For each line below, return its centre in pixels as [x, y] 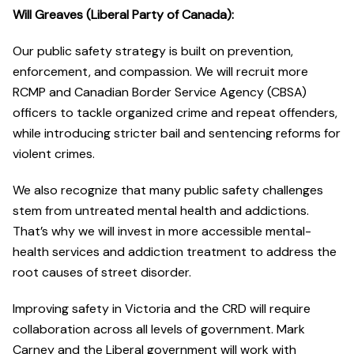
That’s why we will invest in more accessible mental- [162, 232]
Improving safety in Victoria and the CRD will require [162, 309]
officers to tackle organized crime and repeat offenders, [175, 113]
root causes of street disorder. [102, 273]
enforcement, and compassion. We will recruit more [160, 72]
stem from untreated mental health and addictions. [161, 211]
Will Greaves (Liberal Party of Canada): [123, 15]
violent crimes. [54, 154]
